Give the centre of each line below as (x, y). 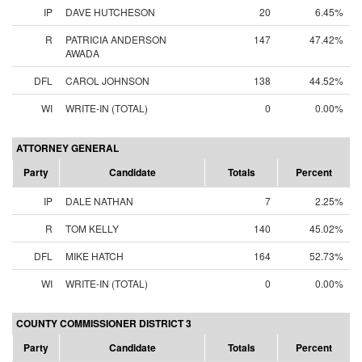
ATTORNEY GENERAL (67, 148)
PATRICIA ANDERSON (116, 39)
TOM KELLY (92, 228)
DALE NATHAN (99, 201)
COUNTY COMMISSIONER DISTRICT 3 (104, 323)
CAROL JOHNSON (107, 80)
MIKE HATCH (95, 256)
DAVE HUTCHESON (110, 12)
